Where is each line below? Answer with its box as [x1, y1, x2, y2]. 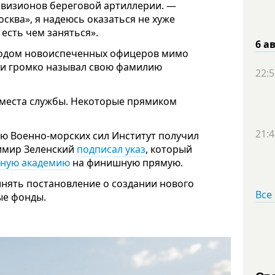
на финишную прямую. [70, 155, 183, 169]
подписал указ [77, 142, 145, 156]
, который [145, 142, 192, 156]
